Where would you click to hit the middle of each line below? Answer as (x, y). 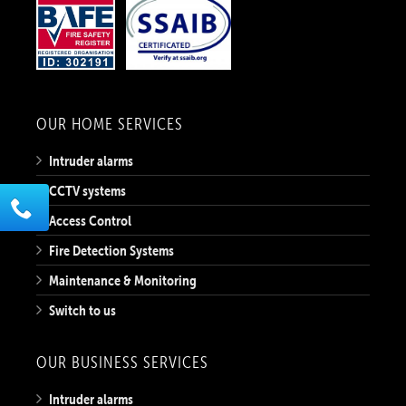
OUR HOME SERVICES (110, 123)
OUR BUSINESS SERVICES (122, 362)
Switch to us (82, 309)
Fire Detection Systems (111, 250)
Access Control (90, 220)
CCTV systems (87, 190)
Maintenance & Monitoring (123, 280)
